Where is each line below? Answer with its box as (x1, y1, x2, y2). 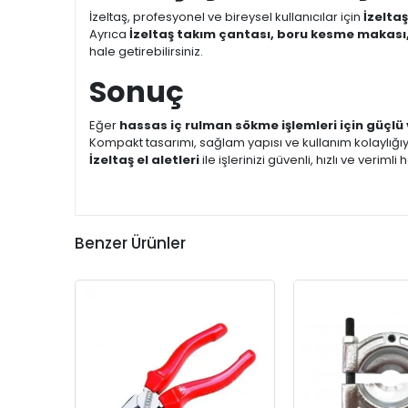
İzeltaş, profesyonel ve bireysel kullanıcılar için (89, 8, 363, 25)
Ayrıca (89, 25, 129, 43)
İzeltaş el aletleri (89, 151, 199, 168)
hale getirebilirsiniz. (89, 43, 203, 60)
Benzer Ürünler (75, 232, 186, 254)
